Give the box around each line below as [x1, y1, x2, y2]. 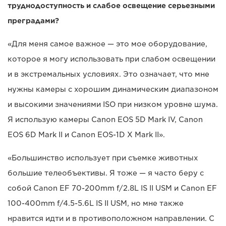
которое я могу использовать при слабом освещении [8, 55, 215, 64]
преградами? [8, 17, 59, 25]
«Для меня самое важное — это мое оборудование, [8, 40, 207, 48]
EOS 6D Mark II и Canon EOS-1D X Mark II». [8, 131, 165, 139]
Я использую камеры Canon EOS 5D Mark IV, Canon [8, 116, 203, 124]
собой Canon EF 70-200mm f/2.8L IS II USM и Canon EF [8, 184, 217, 193]
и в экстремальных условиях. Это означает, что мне [8, 70, 209, 79]
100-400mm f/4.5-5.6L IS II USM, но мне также [8, 199, 184, 208]
